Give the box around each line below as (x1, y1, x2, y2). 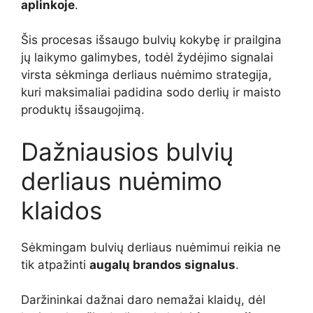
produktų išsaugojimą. (21, 103, 145, 117)
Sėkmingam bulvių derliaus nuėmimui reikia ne (21, 240, 281, 254)
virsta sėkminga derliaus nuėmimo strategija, (21, 68, 272, 82)
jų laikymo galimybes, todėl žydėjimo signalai (21, 50, 273, 65)
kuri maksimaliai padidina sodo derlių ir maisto (21, 85, 281, 100)
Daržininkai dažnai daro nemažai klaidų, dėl (21, 293, 265, 307)
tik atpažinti (21, 257, 89, 272)
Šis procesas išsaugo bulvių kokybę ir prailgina (21, 33, 282, 48)
